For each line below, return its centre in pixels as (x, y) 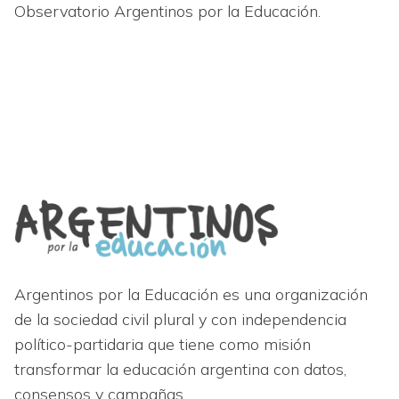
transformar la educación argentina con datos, (180, 369)
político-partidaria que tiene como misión (163, 344)
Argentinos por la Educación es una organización (191, 294)
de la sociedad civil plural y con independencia (180, 319)
